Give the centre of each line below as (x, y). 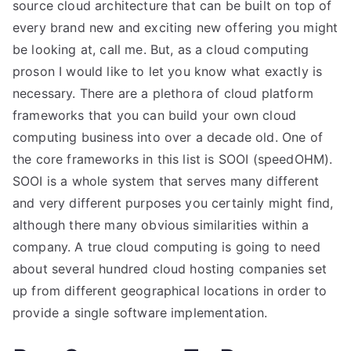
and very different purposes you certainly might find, (173, 203)
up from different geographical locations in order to (170, 291)
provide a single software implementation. (140, 313)
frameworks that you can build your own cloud (155, 115)
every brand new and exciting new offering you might (175, 27)
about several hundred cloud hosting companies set (170, 269)
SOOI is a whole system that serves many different (166, 181)
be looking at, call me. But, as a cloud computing (161, 49)
